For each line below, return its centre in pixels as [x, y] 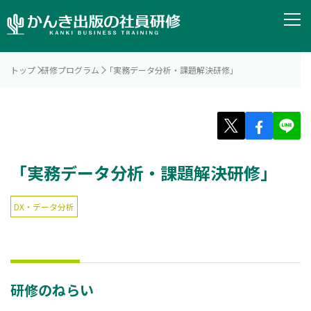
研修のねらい [52, 290]
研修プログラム [70, 70]
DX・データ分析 [44, 207]
